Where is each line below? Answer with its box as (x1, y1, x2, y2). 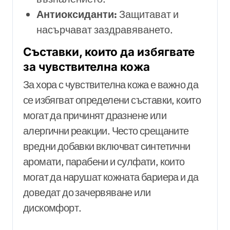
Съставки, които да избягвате (23, 45, 195, 59)
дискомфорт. (23, 201, 82, 215)
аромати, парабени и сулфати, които (23, 155, 185, 168)
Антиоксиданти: (36, 8, 117, 21)
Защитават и (117, 8, 179, 21)
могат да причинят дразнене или (23, 109, 166, 122)
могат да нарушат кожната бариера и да (23, 170, 199, 184)
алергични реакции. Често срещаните (23, 124, 189, 138)
